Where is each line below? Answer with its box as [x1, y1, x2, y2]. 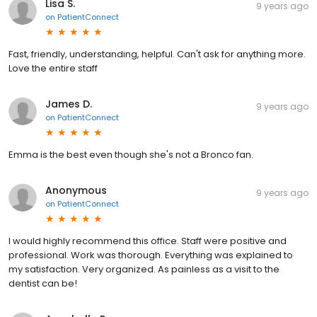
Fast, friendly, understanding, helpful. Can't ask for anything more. [8, 47, 306, 61]
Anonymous [45, 183, 107, 197]
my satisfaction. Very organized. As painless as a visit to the [8, 262, 279, 276]
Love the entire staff [8, 61, 98, 75]
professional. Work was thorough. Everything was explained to [8, 248, 293, 262]
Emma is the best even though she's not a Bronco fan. [8, 147, 253, 161]
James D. [45, 96, 92, 111]
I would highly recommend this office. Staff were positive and [8, 234, 287, 248]
